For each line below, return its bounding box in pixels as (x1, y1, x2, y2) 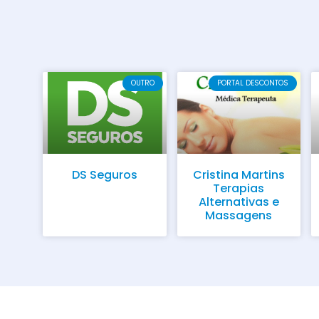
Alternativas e (198, 193, 279, 210)
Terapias (213, 179, 265, 197)
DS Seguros (71, 166, 137, 183)
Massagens (205, 206, 273, 224)
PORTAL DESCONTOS (217, 78, 289, 89)
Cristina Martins (192, 166, 285, 183)
